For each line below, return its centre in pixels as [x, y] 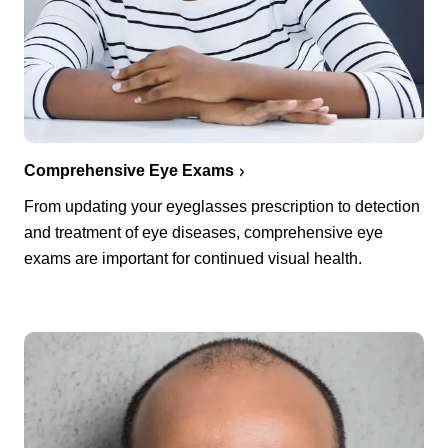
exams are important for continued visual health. [193, 259]
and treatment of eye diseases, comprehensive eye [203, 233]
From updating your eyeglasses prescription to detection [222, 207]
